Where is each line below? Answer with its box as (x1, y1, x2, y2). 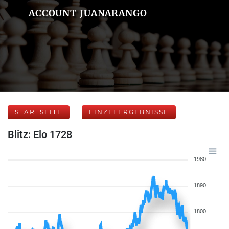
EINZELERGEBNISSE (89, 108, 169, 116)
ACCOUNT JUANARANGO (28, 7, 147, 19)
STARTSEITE (15, 108, 62, 116)
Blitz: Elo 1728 (8, 128, 72, 141)
